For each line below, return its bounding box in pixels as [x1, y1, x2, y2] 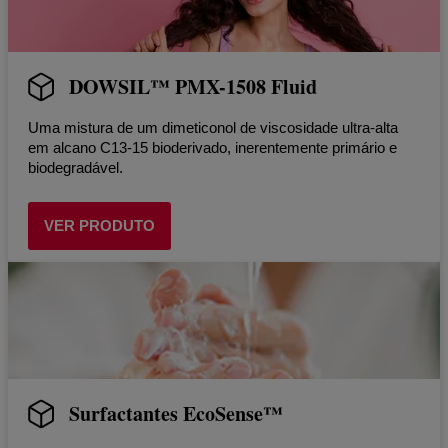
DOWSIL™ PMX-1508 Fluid [69, 71, 317, 101]
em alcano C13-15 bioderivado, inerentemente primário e [28, 138, 397, 156]
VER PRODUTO [44, 216, 155, 234]
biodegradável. [28, 158, 123, 176]
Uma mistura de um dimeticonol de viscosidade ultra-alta [28, 118, 398, 136]
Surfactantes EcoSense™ [69, 398, 283, 428]
